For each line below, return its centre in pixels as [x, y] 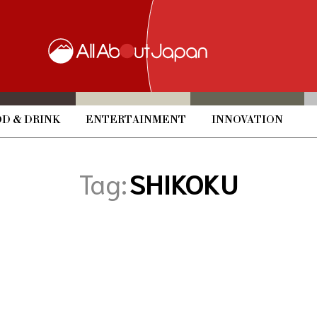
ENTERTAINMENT [136, 120]
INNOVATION [247, 120]
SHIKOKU [184, 182]
